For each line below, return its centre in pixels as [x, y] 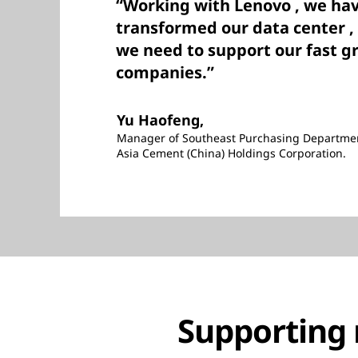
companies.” [165, 84]
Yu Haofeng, [160, 131]
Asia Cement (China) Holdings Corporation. [231, 165]
